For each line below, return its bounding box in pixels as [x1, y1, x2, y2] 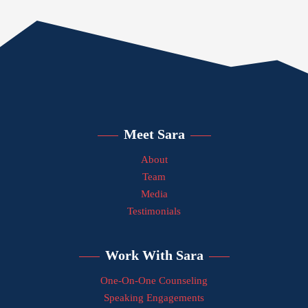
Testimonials [127, 206, 181, 217]
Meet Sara [123, 126, 185, 142]
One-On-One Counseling [100, 275, 208, 287]
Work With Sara [104, 247, 203, 263]
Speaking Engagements [104, 292, 204, 304]
